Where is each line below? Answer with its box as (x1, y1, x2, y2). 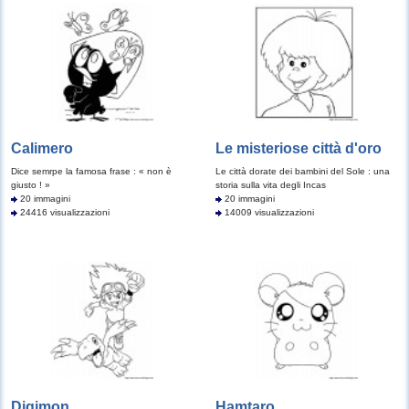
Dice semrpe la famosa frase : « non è (11, 166, 172, 176)
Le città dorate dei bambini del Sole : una (215, 166, 390, 176)
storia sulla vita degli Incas (215, 180, 326, 190)
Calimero (11, 141, 73, 156)
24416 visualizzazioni (17, 207, 110, 217)
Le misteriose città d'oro (215, 141, 382, 156)
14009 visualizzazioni (222, 207, 314, 217)
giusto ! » (11, 180, 50, 190)
